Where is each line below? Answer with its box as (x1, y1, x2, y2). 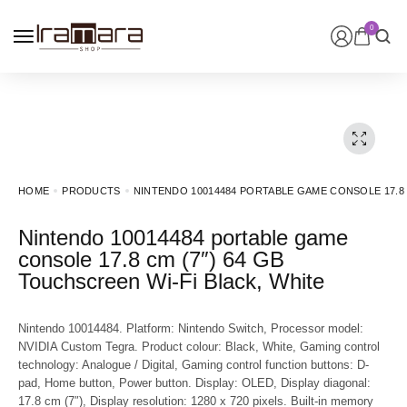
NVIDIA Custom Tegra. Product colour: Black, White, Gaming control (18, 340, 380, 353)
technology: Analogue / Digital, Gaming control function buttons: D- (18, 358, 369, 372)
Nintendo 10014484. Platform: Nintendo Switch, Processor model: (18, 322, 363, 335)
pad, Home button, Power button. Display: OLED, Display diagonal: (18, 376, 371, 390)
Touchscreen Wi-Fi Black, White (18, 269, 324, 293)
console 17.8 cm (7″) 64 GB (18, 247, 284, 272)
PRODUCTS (62, 185, 121, 196)
